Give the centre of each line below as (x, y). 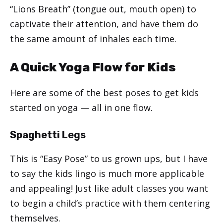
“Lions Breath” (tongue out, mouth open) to (103, 9)
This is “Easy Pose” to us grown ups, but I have (109, 158)
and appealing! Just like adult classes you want (109, 188)
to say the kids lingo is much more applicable (107, 173)
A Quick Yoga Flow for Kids (93, 67)
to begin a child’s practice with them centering (110, 203)
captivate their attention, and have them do (104, 24)
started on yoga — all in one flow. (81, 107)
